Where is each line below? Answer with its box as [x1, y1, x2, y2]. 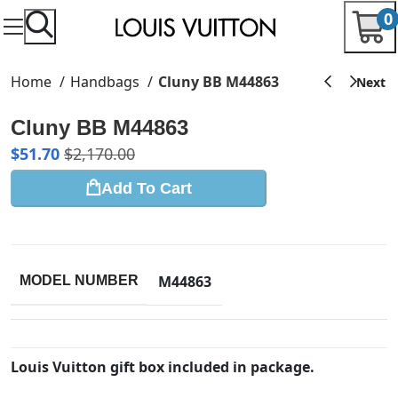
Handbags [70, 72, 143, 92]
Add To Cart [101, 179, 192, 197]
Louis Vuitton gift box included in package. [11, 357, 314, 377]
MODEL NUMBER [20, 273, 139, 288]
